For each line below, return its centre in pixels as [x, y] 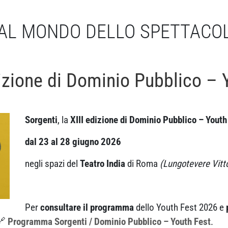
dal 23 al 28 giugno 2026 [73, 142]
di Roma [142, 164]
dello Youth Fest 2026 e [180, 207]
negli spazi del [52, 164]
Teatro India [103, 164]
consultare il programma [87, 207]
